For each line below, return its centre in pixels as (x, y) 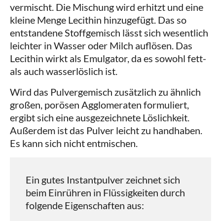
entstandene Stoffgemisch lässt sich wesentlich (109, 33)
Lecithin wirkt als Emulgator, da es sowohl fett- (108, 58)
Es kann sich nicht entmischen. (74, 143)
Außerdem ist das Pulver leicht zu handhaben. (106, 130)
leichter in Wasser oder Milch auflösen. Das (101, 46)
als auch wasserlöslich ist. (64, 71)
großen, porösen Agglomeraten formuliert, (99, 105)
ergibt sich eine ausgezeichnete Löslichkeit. (100, 118)
